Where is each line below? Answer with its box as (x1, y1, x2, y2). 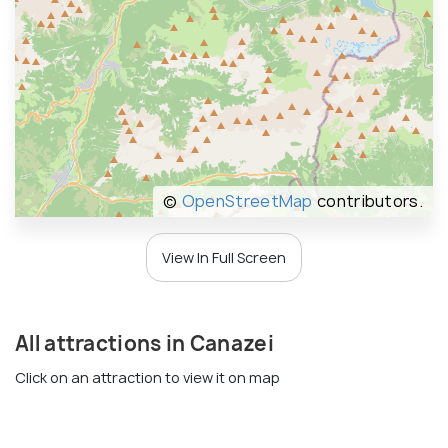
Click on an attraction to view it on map (15, 368, 280, 387)
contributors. (312, 190, 423, 212)
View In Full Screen (162, 248, 286, 267)
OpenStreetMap (181, 190, 313, 212)
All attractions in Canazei (15, 330, 274, 357)
